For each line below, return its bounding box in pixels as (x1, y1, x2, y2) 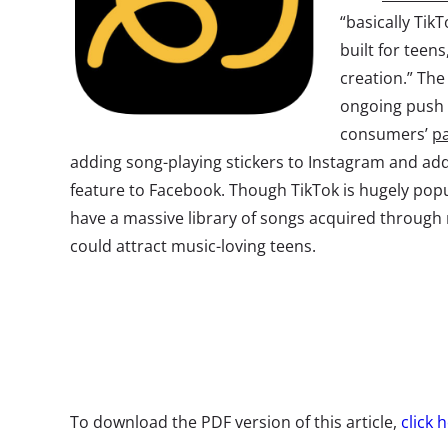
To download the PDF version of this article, (70, 411, 401, 433)
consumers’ (340, 123, 432, 145)
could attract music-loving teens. (70, 235, 316, 257)
